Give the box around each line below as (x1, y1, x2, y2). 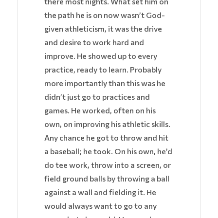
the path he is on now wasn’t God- (44, 10, 165, 20)
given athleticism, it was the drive (44, 24, 162, 34)
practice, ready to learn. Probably (44, 65, 162, 74)
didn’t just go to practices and (44, 92, 150, 102)
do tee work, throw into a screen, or (44, 160, 171, 170)
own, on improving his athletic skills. (44, 119, 170, 129)
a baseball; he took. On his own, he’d (44, 146, 172, 156)
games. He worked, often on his (44, 106, 156, 115)
